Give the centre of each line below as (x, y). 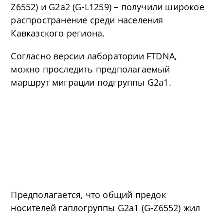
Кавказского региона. (58, 33)
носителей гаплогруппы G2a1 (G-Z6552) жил (106, 208)
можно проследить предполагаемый (91, 69)
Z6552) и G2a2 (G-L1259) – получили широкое (108, 7)
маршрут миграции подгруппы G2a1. (91, 82)
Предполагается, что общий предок (88, 195)
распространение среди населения (87, 20)
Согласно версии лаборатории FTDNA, (94, 56)
